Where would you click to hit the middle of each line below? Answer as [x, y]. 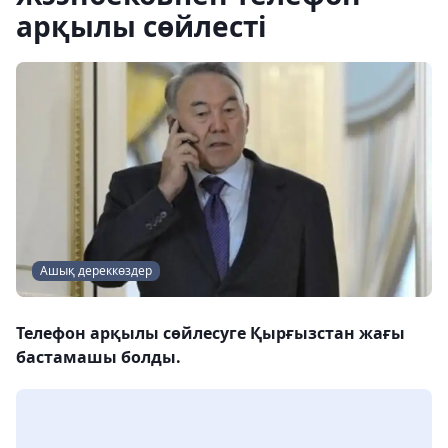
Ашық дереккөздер [96, 271]
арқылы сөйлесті [141, 26]
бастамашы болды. [98, 357]
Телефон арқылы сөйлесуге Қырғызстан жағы [210, 333]
